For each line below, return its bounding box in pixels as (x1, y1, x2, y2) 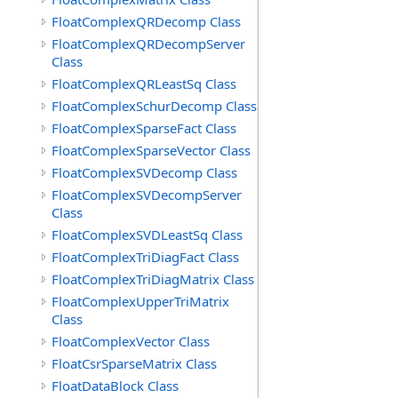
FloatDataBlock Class (52, 377, 179, 394)
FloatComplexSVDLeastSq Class (52, 226, 243, 243)
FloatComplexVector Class (52, 332, 210, 350)
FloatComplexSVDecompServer (52, 186, 242, 203)
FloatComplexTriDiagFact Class (52, 248, 239, 266)
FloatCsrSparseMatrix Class (52, 354, 217, 372)
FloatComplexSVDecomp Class (52, 163, 237, 181)
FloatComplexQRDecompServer (52, 35, 245, 52)
